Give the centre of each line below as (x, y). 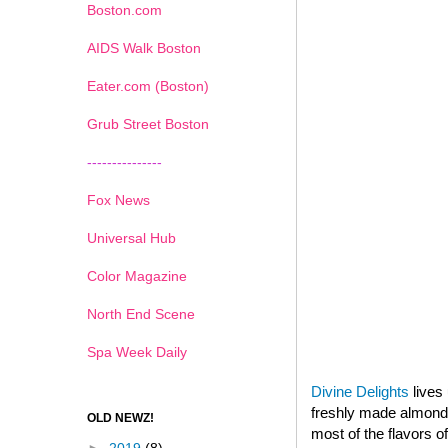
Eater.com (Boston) (148, 85)
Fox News (118, 199)
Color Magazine (137, 275)
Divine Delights (360, 391)
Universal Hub (131, 237)
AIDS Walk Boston (144, 47)
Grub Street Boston (148, 123)
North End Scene (141, 313)
